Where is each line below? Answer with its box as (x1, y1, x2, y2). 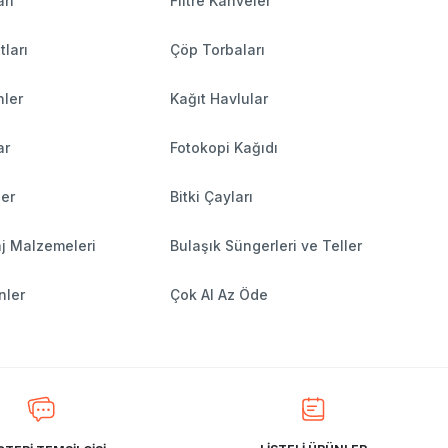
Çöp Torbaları (169, 41, 265, 59)
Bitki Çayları (169, 188, 253, 206)
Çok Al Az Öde (169, 286, 268, 304)
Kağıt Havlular (169, 90, 268, 108)
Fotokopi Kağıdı (169, 139, 278, 157)
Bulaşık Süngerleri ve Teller (169, 237, 362, 255)
